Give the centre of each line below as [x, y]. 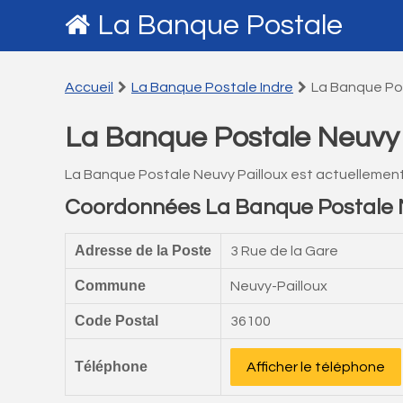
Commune [110, 286]
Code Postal [116, 321]
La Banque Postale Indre [212, 87]
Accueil [89, 87]
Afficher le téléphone [316, 367]
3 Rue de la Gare [284, 251]
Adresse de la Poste [143, 251]
